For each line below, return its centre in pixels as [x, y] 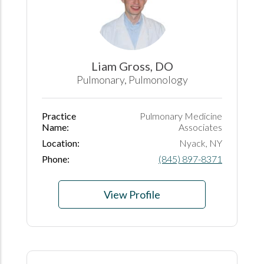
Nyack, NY [201, 143]
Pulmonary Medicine [181, 115]
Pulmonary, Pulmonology [132, 79]
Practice [59, 115]
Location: [61, 143]
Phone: [56, 159]
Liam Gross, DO [132, 66]
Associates [200, 127]
